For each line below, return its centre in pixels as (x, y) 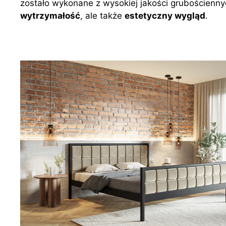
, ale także (102, 16)
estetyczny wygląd (165, 16)
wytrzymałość (50, 16)
